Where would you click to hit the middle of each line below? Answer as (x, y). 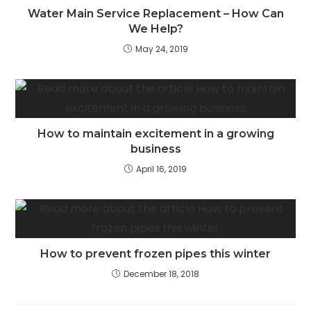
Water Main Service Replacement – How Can (155, 13)
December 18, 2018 (161, 274)
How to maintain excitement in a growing (155, 133)
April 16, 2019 (161, 169)
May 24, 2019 (161, 49)
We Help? (155, 28)
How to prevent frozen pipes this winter (155, 253)
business (155, 149)
